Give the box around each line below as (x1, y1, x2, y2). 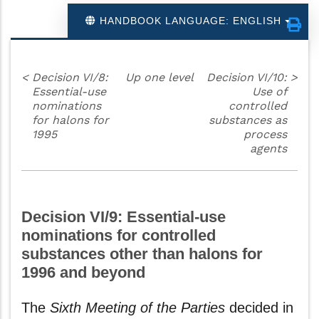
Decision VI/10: (206, 70, 288, 84)
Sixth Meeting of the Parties (50, 300, 225, 315)
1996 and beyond (21, 263, 145, 281)
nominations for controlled (21, 226, 216, 244)
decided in (225, 300, 293, 315)
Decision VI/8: (31, 70, 108, 84)
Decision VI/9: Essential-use (21, 208, 226, 226)
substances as (209, 113, 288, 127)
